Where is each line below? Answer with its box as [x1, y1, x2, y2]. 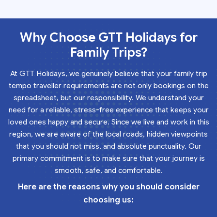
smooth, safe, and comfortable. [54, 166, 163, 175]
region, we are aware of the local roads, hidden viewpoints [9, 129, 208, 139]
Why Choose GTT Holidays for [19, 29, 198, 45]
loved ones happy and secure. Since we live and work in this [8, 117, 209, 126]
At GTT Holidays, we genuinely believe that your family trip [10, 69, 207, 78]
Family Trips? [70, 44, 147, 60]
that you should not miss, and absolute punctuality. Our [15, 141, 201, 151]
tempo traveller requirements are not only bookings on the [8, 81, 209, 90]
